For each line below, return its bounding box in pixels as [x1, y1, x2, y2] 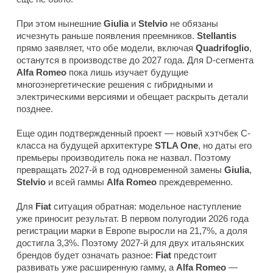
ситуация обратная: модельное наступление [51, 201, 241, 212]
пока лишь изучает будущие [66, 67, 188, 78]
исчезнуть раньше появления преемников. [16, 30, 197, 41]
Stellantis [197, 30, 236, 41]
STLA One [155, 140, 198, 151]
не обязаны [168, 18, 218, 29]
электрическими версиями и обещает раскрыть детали [16, 91, 248, 102]
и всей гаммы [46, 177, 104, 188]
